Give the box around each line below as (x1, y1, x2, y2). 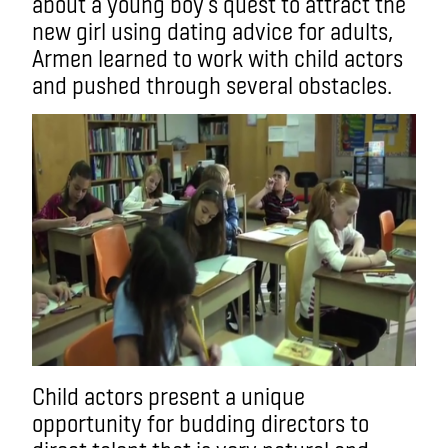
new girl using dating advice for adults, (32, 16, 393, 45)
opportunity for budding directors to (32, 408, 369, 437)
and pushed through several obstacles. (32, 70, 392, 99)
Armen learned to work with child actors (32, 43, 403, 72)
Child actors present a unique (32, 381, 305, 410)
